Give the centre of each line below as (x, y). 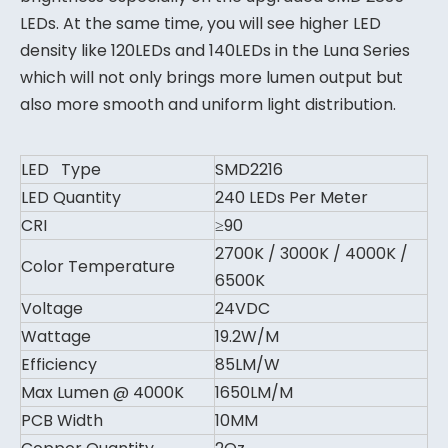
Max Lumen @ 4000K (102, 392)
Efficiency (59, 364)
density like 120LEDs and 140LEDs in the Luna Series (215, 50)
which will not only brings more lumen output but (211, 77)
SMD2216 (249, 169)
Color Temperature (98, 266)
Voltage (52, 308)
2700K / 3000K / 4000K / (311, 253)
